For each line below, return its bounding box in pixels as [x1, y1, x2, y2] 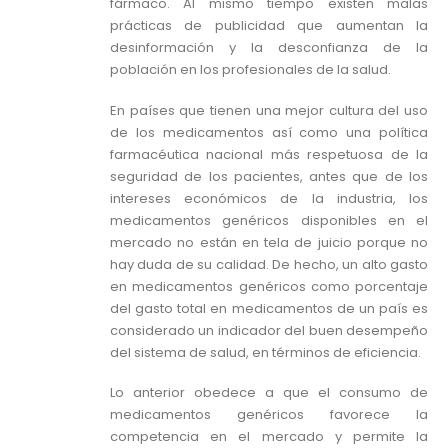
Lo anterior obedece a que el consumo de [110, 383, 428, 403]
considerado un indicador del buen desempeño [110, 320, 428, 340]
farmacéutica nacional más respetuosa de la [110, 144, 428, 164]
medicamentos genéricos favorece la [110, 405, 428, 425]
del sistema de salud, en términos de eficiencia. [110, 342, 421, 362]
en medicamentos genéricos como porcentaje [110, 276, 428, 296]
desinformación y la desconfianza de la [110, 38, 428, 58]
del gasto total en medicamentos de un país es [110, 298, 428, 318]
